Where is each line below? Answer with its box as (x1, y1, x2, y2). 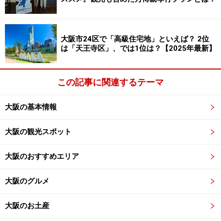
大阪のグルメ (5, 177, 49, 186)
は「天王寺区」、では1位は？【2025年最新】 (61, 43, 216, 53)
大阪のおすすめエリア (5, 152, 79, 161)
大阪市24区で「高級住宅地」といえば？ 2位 (61, 34, 209, 43)
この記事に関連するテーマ (57, 77, 164, 88)
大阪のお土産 (5, 201, 49, 211)
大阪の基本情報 (5, 103, 57, 112)
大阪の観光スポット (5, 127, 72, 137)
